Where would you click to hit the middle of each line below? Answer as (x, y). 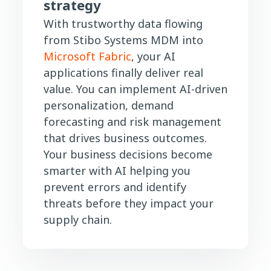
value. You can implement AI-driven (135, 89)
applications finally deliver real (123, 72)
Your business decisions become (128, 154)
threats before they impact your (129, 203)
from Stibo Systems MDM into (123, 40)
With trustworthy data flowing (123, 23)
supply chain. (78, 219)
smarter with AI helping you (117, 170)
